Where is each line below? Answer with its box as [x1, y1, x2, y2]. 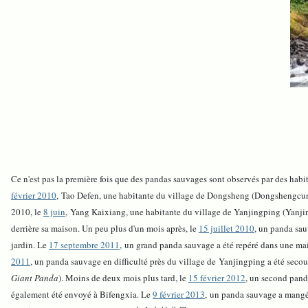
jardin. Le [11, 239, 49, 252]
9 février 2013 [153, 288, 205, 301]
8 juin [43, 206, 65, 219]
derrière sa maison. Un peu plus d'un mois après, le [11, 222, 199, 235]
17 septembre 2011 [49, 239, 120, 252]
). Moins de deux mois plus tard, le [58, 272, 188, 285]
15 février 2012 [188, 272, 245, 285]
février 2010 [11, 189, 56, 202]
